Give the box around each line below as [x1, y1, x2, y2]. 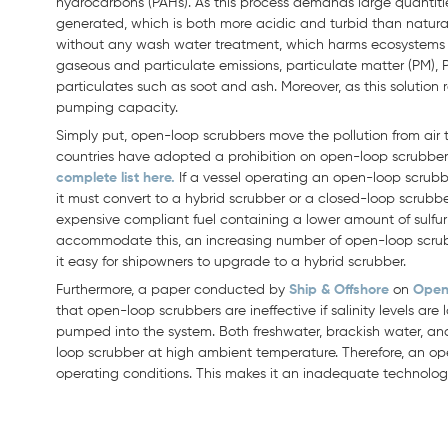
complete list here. [56, 171, 175, 186]
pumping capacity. [56, 101, 178, 116]
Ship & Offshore [289, 283, 389, 298]
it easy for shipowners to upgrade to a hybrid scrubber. [56, 255, 406, 270]
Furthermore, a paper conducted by [56, 283, 289, 298]
